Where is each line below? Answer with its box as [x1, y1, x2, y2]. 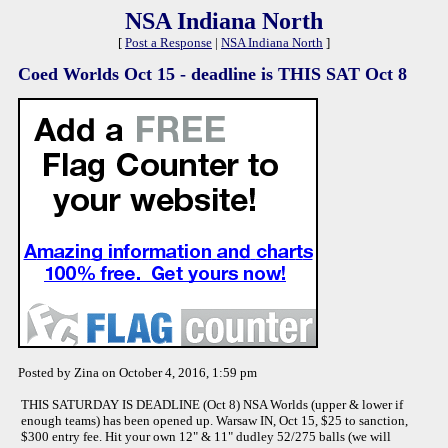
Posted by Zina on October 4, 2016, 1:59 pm [18, 365, 257, 380]
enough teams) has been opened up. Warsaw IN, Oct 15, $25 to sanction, [21, 413, 408, 428]
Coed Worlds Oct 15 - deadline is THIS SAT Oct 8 [18, 64, 407, 84]
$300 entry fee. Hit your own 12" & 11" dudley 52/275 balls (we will [21, 429, 391, 444]
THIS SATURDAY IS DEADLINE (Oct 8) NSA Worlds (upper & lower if [21, 397, 403, 412]
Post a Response [125, 35, 212, 50]
